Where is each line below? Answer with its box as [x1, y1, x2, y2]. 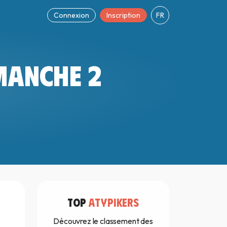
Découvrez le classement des [53, 215, 153, 226]
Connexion [54, 11, 90, 20]
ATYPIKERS [88, 195, 139, 209]
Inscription [106, 11, 141, 20]
